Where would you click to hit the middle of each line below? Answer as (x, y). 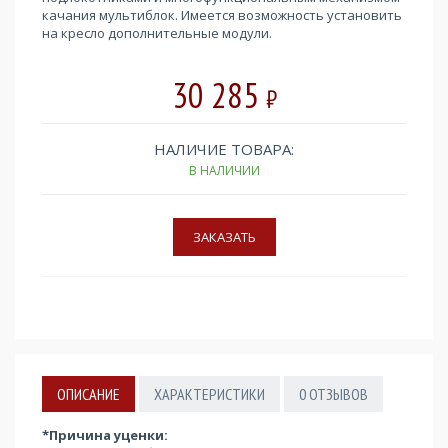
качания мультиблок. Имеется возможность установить (222, 15)
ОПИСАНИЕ (88, 394)
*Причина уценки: (105, 435)
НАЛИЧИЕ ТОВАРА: (224, 149)
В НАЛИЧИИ (224, 170)
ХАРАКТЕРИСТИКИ (209, 394)
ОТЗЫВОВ (337, 394)
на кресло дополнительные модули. (157, 33)
